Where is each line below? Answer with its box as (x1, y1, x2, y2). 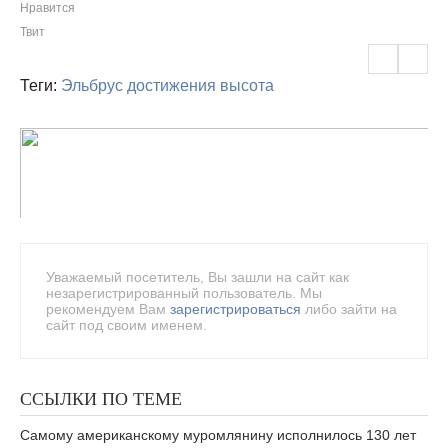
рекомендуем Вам (46, 301, 170, 317)
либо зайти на (301, 301, 397, 317)
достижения (127, 77, 216, 94)
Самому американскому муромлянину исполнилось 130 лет (20, 427, 416, 443)
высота (220, 77, 274, 94)
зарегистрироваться (170, 301, 301, 317)
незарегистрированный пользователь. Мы (46, 285, 322, 301)
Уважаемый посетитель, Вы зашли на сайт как (46, 269, 349, 285)
